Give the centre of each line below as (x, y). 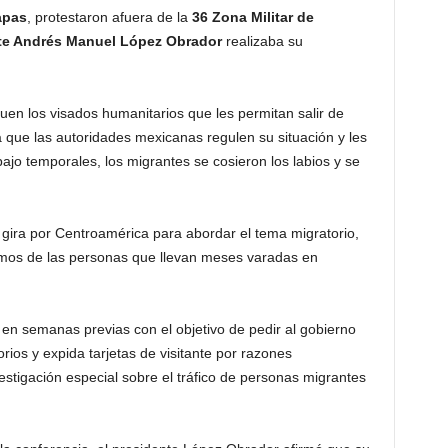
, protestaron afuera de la (109, 17)
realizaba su (262, 41)
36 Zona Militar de (252, 17)
